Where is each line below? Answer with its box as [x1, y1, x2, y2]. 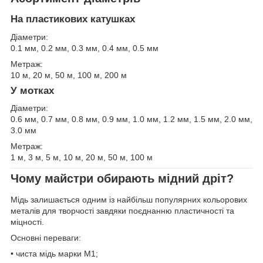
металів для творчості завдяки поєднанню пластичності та [11, 205, 234, 215]
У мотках [11, 85, 54, 96]
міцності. [11, 217, 44, 227]
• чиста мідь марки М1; [11, 248, 98, 258]
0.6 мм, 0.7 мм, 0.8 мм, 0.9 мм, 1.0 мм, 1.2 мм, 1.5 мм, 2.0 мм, [11, 114, 252, 124]
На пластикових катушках [11, 13, 135, 25]
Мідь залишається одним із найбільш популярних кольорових [11, 194, 247, 204]
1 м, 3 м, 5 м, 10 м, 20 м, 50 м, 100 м [11, 153, 153, 163]
